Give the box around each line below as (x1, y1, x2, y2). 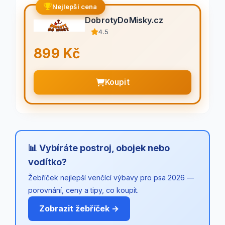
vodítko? (28, 157, 67, 167)
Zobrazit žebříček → (39, 203, 119, 213)
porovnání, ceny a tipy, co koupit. (28, 186, 139, 194)
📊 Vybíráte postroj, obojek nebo (28, 143, 170, 153)
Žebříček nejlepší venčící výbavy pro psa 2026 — (28, 173, 194, 182)
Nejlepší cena (52, 2, 97, 11)
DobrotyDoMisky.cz (84, 15, 163, 25)
